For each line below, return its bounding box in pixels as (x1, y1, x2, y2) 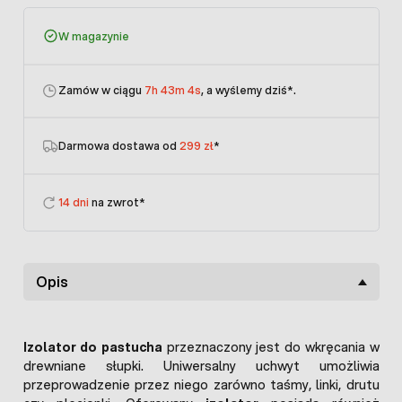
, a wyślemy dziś (201, 83, 287, 99)
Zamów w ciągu (58, 83, 144, 99)
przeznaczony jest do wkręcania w (162, 338, 380, 357)
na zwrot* (89, 195, 145, 211)
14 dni (58, 195, 89, 211)
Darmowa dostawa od (58, 138, 179, 154)
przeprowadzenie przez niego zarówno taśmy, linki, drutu (22, 376, 380, 395)
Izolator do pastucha (22, 338, 162, 357)
